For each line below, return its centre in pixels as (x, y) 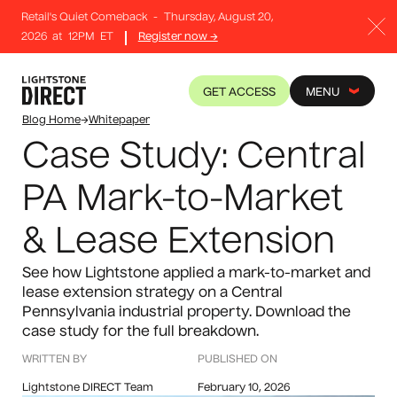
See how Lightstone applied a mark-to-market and (196, 274)
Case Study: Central (194, 158)
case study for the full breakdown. (140, 332)
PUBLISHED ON (237, 360)
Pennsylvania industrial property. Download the (187, 313)
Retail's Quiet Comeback (85, 18)
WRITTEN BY (54, 360)
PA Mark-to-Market (183, 200)
